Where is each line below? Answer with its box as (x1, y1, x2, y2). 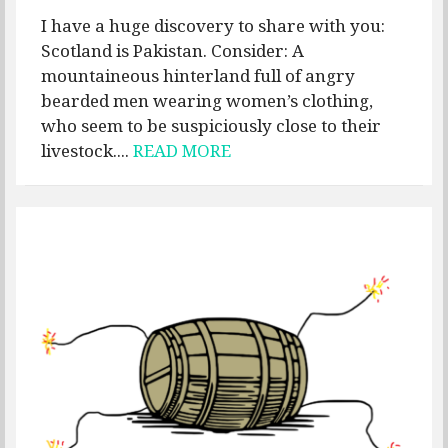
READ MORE (133, 139, 231, 163)
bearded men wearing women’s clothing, (41, 89, 373, 113)
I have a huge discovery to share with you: (41, 14, 385, 38)
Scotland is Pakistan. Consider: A (41, 39, 304, 63)
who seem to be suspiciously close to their (41, 114, 381, 138)
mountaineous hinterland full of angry (41, 64, 355, 88)
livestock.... (41, 139, 133, 163)
